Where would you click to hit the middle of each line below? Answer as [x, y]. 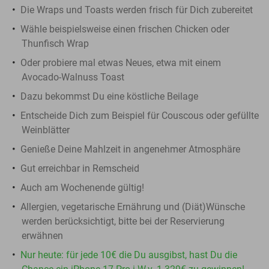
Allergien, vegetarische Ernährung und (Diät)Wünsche [133, 207]
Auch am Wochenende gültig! [82, 187]
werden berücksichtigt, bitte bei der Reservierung [123, 221]
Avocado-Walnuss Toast [73, 77]
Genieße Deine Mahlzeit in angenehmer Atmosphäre [130, 149]
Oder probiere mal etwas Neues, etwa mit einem [121, 62]
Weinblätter [46, 130]
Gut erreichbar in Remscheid [80, 168]
